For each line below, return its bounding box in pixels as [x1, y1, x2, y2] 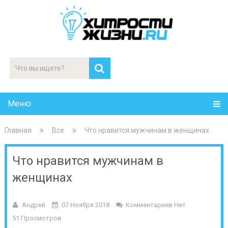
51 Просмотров [12, 214, 62, 222]
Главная [4, 126, 32, 134]
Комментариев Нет [125, 201, 186, 209]
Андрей [21, 201, 45, 209]
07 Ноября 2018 [61, 201, 109, 209]
